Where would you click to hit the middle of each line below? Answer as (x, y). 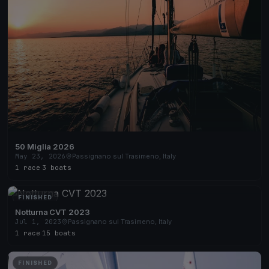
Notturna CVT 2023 (53, 212)
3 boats (57, 167)
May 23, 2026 (40, 156)
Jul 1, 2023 (38, 221)
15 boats (59, 233)
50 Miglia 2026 (45, 146)
